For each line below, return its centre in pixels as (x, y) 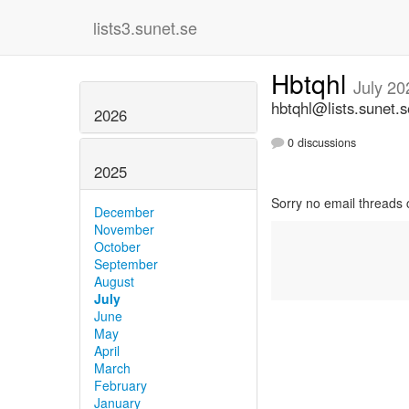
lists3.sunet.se (145, 27)
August (114, 281)
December (124, 211)
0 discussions (320, 143)
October (117, 246)
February (121, 385)
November (124, 229)
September (126, 263)
